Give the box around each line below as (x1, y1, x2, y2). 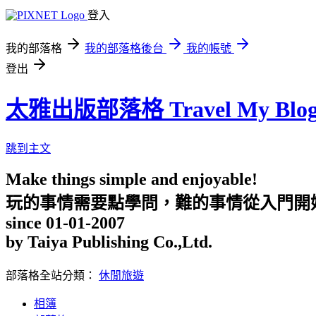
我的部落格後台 (85, 42, 164, 54)
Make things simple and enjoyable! (6, 169, 257, 188)
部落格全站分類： (6, 269, 99, 281)
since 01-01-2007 (6, 213, 125, 232)
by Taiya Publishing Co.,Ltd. (6, 232, 212, 251)
